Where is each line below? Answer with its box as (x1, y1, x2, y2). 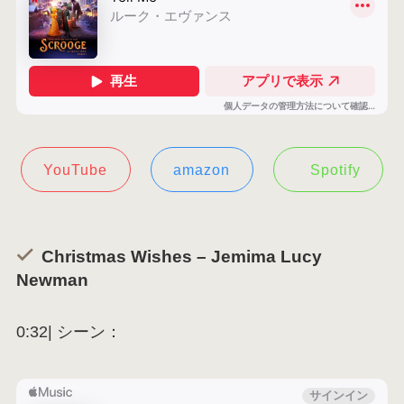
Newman (15, 270, 88, 289)
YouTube (43, 161, 108, 179)
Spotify (309, 161, 361, 179)
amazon (173, 161, 231, 179)
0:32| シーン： (15, 323, 122, 342)
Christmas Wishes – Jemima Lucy (41, 246, 323, 266)
